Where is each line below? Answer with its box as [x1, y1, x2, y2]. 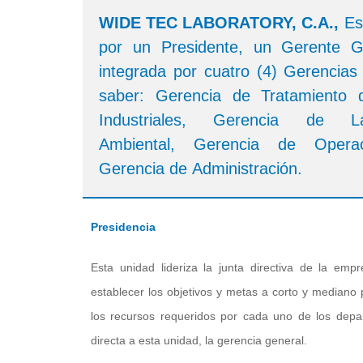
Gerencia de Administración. [99, 159, 302, 177]
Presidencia [91, 220, 156, 233]
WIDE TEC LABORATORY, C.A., [99, 13, 339, 32]
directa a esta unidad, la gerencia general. [91, 333, 307, 347]
